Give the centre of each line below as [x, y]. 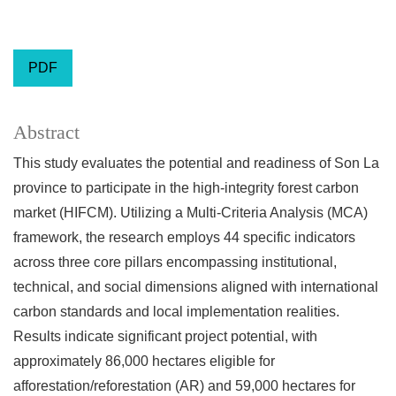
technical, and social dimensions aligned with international [196, 287]
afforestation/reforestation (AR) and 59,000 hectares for [184, 386]
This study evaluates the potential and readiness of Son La [196, 164]
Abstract [46, 133]
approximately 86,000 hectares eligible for [144, 362]
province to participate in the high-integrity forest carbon [186, 188]
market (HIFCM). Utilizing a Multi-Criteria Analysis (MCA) [190, 213]
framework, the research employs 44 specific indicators [184, 238]
